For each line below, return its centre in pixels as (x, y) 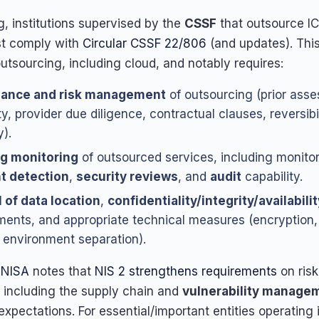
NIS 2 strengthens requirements (186, 271)
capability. (272, 176)
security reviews (127, 176)
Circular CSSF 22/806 (145, 44)
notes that (62, 271)
